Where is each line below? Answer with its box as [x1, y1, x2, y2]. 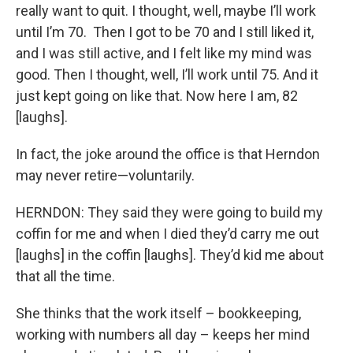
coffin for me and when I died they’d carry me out [16, 225, 319, 243]
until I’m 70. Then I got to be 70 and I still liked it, [16, 24, 314, 41]
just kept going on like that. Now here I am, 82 [16, 87, 298, 105]
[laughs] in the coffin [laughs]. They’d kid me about [16, 247, 324, 264]
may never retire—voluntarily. [16, 167, 195, 184]
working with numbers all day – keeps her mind [16, 326, 310, 344]
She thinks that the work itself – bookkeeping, [16, 305, 301, 322]
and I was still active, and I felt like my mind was [16, 45, 312, 62]
